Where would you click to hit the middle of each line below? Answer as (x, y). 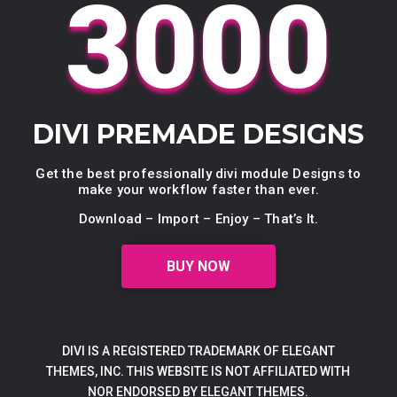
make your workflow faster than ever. (198, 189)
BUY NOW (198, 266)
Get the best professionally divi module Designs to (198, 173)
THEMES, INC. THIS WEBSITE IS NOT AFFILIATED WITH (198, 371)
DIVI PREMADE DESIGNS (198, 134)
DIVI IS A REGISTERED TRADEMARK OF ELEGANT (198, 350)
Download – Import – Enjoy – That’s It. (198, 218)
